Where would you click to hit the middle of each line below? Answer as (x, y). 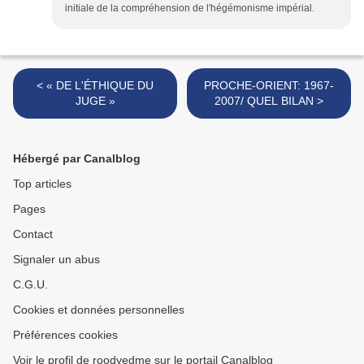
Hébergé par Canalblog (77, 159)
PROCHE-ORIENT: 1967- (269, 86)
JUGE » (95, 101)
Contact (33, 234)
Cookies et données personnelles (99, 310)
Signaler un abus (56, 260)
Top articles (42, 184)
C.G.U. (30, 285)
